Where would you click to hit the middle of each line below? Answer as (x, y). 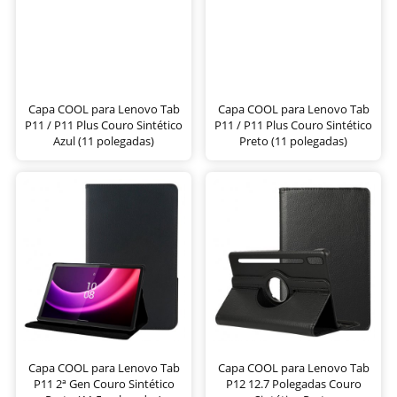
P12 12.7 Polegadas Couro (293, 383)
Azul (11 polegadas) (104, 140)
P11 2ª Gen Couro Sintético (104, 383)
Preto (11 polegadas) (293, 140)
